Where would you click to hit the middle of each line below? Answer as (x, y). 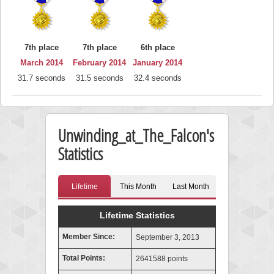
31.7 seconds (41, 78)
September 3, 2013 (167, 237)
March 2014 (41, 63)
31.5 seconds (99, 78)
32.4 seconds (157, 78)
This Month (138, 187)
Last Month (191, 187)
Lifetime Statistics (137, 215)
